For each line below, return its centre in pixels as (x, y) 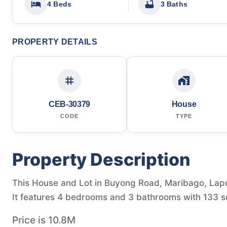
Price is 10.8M (44, 220)
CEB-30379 (69, 104)
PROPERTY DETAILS (55, 42)
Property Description (101, 159)
